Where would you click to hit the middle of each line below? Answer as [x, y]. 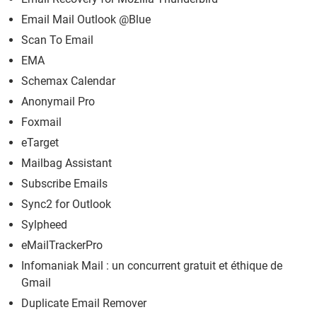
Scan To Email [57, 40]
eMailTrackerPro [62, 245]
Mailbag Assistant [67, 163]
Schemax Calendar [68, 81]
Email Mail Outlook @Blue [86, 19]
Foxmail [41, 122]
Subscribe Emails [64, 183]
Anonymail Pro [58, 101]
